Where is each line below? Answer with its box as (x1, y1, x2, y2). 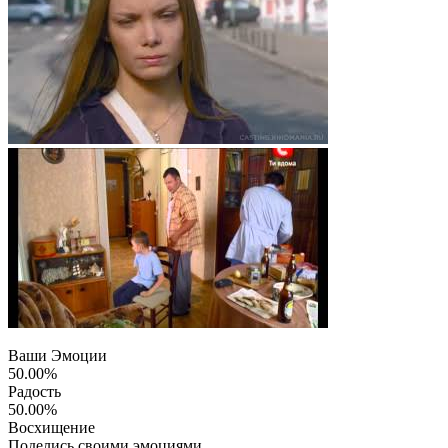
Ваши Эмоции (8, 346, 107, 364)
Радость (8, 382, 61, 400)
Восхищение (8, 418, 95, 436)
